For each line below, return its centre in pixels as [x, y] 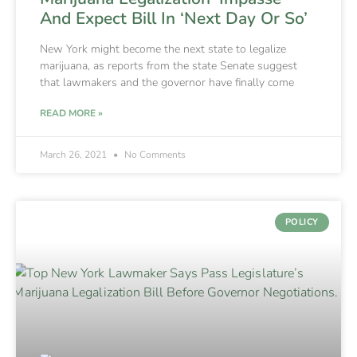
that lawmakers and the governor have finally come [167, 82]
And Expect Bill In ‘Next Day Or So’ [174, 18]
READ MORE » [71, 113]
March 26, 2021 [75, 154]
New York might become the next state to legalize [163, 49]
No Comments [154, 154]
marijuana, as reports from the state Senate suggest [169, 65]
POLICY [302, 222]
